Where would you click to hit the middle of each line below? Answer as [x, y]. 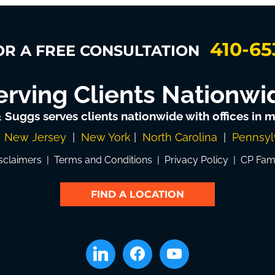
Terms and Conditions [103, 160]
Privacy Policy [196, 160]
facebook [144, 249]
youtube [178, 249]
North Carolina [180, 137]
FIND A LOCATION [137, 194]
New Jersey [35, 137]
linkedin [102, 249]
